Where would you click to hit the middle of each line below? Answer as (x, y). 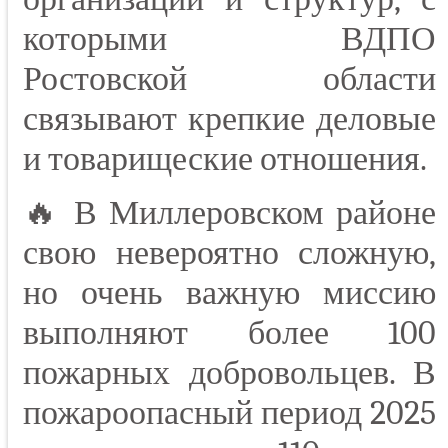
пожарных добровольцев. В (229, 373)
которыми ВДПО (229, 39)
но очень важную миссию (229, 293)
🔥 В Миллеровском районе (229, 213)
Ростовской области (229, 79)
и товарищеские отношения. (225, 159)
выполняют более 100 (229, 333)
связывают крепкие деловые (229, 119)
